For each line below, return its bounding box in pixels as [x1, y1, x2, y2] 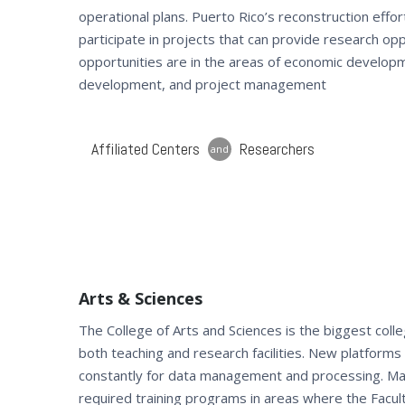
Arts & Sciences [79, 287, 202, 309]
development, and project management [79, 74, 326, 93]
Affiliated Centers [91, 138, 200, 160]
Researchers [240, 138, 315, 160]
